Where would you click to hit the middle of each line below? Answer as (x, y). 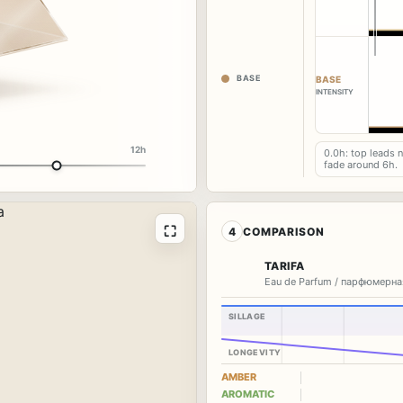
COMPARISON (284, 231)
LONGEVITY (255, 353)
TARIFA (285, 266)
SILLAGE (247, 317)
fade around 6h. (361, 165)
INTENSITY (335, 92)
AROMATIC (248, 394)
